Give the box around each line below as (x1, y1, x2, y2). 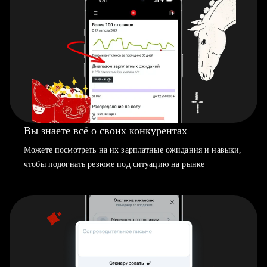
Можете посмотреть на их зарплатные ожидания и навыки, (24, 145, 242, 154)
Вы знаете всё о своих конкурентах (24, 125, 187, 136)
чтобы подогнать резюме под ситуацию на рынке (24, 160, 205, 169)
